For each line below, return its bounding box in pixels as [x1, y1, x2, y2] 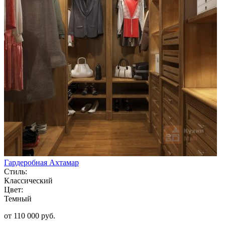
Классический [4, 176, 53, 185]
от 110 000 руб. [4, 211, 55, 220]
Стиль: [4, 167, 27, 176]
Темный [4, 194, 32, 203]
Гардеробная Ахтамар [4, 158, 79, 167]
